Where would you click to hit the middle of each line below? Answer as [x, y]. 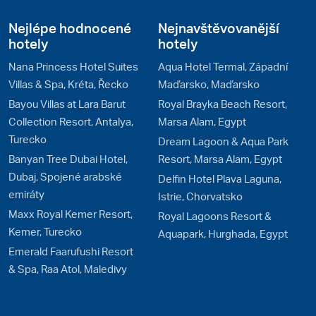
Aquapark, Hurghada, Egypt [223, 234]
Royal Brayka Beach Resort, [223, 104]
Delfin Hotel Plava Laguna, [220, 179]
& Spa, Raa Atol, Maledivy [68, 269]
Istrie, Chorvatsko [200, 196]
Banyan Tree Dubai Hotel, [68, 159]
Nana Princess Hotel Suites [73, 67]
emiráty [26, 194]
